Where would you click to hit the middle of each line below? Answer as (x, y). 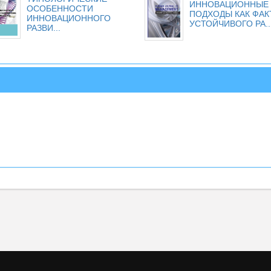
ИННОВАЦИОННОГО (68, 18)
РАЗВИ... (43, 28)
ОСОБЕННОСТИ (60, 8)
